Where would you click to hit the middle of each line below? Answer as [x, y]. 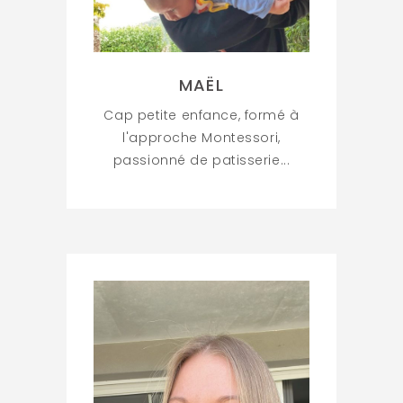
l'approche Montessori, [201, 138]
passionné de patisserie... [201, 161]
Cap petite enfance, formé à [201, 116]
